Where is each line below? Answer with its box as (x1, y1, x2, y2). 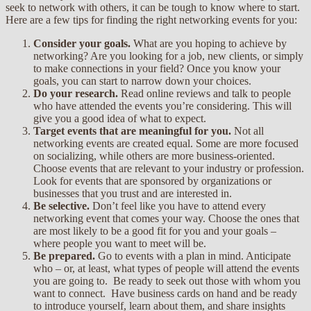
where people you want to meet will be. (33, 237, 206, 249)
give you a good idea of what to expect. (33, 112, 206, 124)
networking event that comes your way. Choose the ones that (33, 212, 299, 224)
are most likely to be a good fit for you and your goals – (33, 224, 276, 237)
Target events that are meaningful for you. (33, 124, 231, 137)
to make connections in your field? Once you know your (33, 62, 280, 74)
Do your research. (33, 87, 118, 99)
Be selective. (33, 199, 90, 212)
